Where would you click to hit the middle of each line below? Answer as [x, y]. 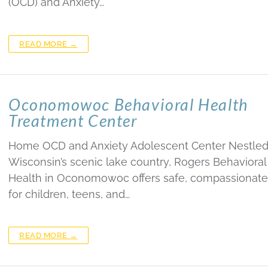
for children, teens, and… [69, 194]
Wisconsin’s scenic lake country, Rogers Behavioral [137, 162]
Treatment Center [73, 120]
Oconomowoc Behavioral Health [128, 104]
